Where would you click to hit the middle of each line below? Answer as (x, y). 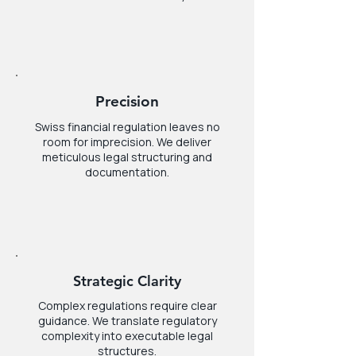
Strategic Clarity (127, 281)
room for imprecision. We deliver (127, 142)
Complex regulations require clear (127, 306)
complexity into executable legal (127, 336)
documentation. (127, 172)
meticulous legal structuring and (127, 157)
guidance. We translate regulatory (127, 321)
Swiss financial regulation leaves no (127, 127)
